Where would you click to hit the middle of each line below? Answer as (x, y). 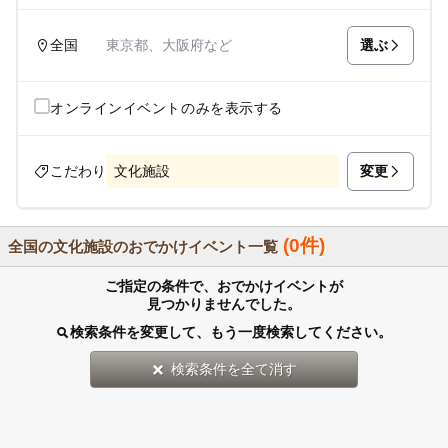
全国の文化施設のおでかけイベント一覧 (143, 246)
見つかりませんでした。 (224, 303)
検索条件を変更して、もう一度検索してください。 (231, 331)
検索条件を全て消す (233, 368)
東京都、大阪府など (168, 45)
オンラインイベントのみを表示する (166, 107)
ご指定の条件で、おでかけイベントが (224, 285)
